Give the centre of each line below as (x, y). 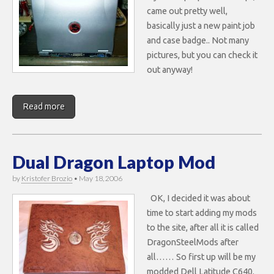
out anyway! (170, 70)
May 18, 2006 (101, 178)
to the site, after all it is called (203, 228)
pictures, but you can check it (202, 55)
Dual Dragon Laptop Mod (114, 162)
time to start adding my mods (202, 213)
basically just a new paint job (201, 26)
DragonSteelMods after (193, 243)
